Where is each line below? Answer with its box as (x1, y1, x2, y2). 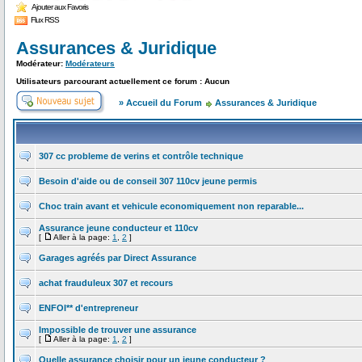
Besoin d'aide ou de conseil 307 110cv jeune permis (39, 176, 257, 187)
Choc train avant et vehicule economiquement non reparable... (39, 201, 304, 212)
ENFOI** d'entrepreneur (39, 303, 138, 314)
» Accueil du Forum (119, 98, 202, 108)
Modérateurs (65, 59, 115, 69)
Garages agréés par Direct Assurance (39, 253, 196, 263)
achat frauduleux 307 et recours (39, 278, 173, 288)
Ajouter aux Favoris (32, 2, 88, 11)
